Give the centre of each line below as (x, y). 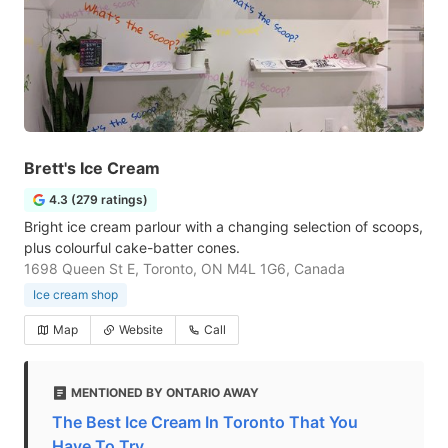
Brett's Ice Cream (92, 168)
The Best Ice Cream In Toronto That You (205, 422)
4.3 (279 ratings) (98, 199)
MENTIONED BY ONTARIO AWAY (165, 392)
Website (141, 329)
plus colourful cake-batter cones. (132, 247)
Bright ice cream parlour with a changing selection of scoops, (223, 226)
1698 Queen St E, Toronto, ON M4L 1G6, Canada (184, 268)
